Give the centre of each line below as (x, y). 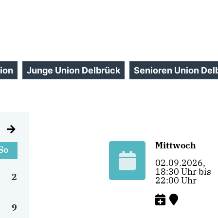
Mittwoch (176, 145)
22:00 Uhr (176, 180)
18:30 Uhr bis (183, 172)
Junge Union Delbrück (73, 70)
